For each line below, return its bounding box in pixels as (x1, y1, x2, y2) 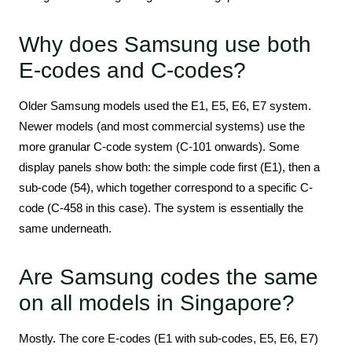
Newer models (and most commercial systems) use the (19, 119, 305, 133)
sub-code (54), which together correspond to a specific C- (19, 180, 313, 194)
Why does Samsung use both (19, 31, 311, 57)
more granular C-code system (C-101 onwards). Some (19, 139, 299, 153)
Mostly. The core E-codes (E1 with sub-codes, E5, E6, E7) (19, 331, 318, 345)
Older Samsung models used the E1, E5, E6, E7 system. (19, 98, 311, 112)
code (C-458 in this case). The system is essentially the (19, 200, 303, 214)
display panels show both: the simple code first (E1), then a (19, 159, 320, 174)
